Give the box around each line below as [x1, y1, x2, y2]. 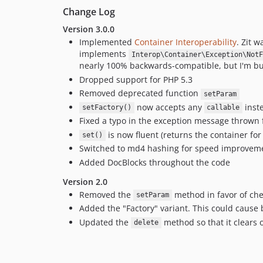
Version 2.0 [63, 176, 107, 187]
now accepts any [134, 101, 204, 113]
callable [207, 103, 240, 112]
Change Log [63, 5, 115, 19]
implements [79, 48, 129, 60]
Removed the [79, 188, 133, 200]
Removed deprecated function [79, 87, 201, 99]
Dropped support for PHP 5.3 [79, 73, 193, 85]
